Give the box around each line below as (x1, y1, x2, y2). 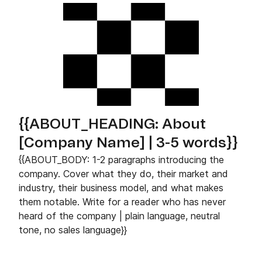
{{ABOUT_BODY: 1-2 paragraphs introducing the (19, 154, 224, 166)
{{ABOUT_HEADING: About (19, 118, 206, 132)
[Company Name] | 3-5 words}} (19, 136, 238, 150)
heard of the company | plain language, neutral (19, 210, 220, 222)
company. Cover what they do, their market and (19, 168, 228, 180)
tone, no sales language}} (19, 224, 127, 236)
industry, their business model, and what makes (19, 182, 223, 194)
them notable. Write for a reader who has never (19, 196, 226, 208)
